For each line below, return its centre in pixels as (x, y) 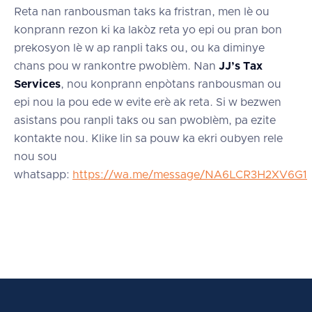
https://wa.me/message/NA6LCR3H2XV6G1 (190, 174)
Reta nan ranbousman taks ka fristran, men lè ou (142, 11)
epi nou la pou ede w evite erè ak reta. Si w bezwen (148, 102)
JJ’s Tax (241, 66)
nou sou (36, 156)
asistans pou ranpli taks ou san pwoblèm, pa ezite (145, 120)
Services (37, 84)
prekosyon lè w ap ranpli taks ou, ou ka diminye (139, 48)
